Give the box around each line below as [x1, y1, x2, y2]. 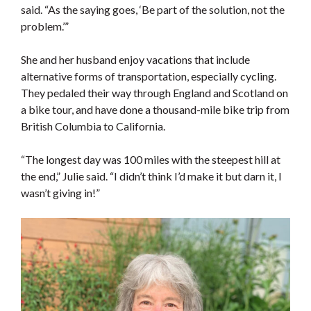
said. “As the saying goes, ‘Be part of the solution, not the [21, 3, 285, 17]
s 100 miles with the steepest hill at [117, 153, 280, 167]
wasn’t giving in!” [21, 186, 100, 200]
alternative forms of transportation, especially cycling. [21, 69, 276, 83]
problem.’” [21, 19, 69, 33]
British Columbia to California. [21, 119, 167, 133]
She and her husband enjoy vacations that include [21, 53, 250, 67]
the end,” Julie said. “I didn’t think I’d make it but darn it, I [21, 169, 282, 183]
